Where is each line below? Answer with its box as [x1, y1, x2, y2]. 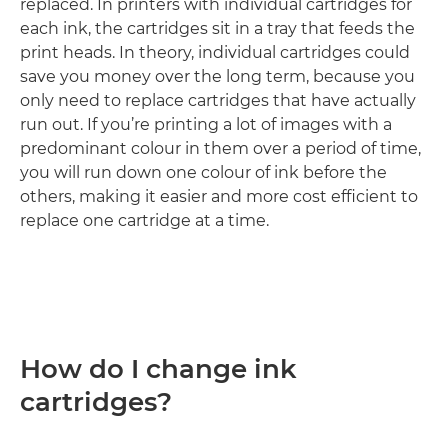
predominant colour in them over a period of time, [20, 139, 421, 158]
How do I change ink [20, 353, 297, 385]
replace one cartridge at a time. [20, 211, 269, 230]
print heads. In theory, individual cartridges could [20, 43, 410, 62]
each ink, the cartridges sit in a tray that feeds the [20, 19, 415, 38]
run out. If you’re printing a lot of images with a [20, 115, 392, 134]
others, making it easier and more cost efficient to [20, 187, 418, 206]
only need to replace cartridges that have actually [20, 91, 416, 110]
